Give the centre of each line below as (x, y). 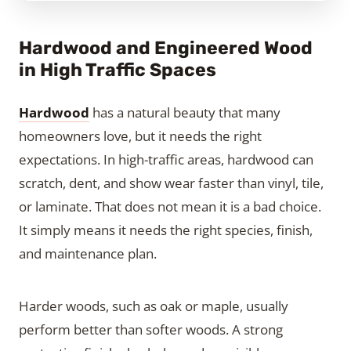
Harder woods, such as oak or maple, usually (154, 306)
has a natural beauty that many (185, 113)
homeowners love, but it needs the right (140, 136)
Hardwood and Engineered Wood (166, 48)
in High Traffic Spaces (118, 70)
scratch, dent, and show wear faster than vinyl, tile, (171, 183)
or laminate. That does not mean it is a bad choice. (170, 207)
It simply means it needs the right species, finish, (166, 230)
